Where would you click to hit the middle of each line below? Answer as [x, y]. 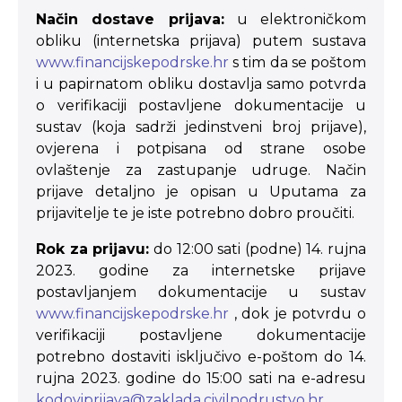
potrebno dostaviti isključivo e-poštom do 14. [201, 357]
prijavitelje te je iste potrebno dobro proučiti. [195, 213]
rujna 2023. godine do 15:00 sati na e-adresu [201, 378]
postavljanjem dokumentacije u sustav [201, 292]
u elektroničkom [295, 19]
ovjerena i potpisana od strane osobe [201, 149]
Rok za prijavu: [93, 249]
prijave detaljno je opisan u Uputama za [201, 192]
